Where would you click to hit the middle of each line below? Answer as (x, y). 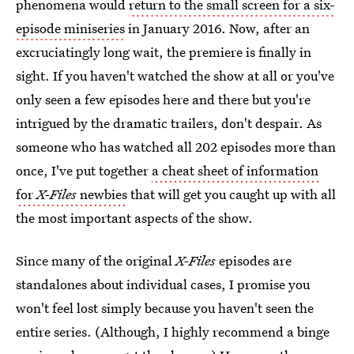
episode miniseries (70, 28)
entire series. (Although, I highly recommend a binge (173, 331)
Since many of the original (96, 260)
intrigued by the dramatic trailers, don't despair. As (169, 123)
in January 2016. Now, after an (217, 28)
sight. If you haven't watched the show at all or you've (175, 75)
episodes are (254, 260)
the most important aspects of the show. (134, 218)
